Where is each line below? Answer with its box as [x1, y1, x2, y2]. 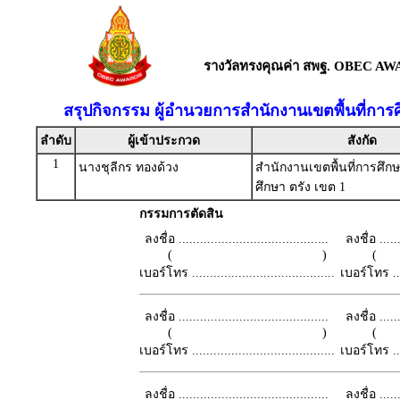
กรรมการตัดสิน [138, 207, 223, 221]
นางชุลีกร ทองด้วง [79, 161, 179, 174]
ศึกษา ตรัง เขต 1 [255, 180, 346, 194]
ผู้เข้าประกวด [127, 134, 200, 147]
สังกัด [347, 134, 377, 147]
